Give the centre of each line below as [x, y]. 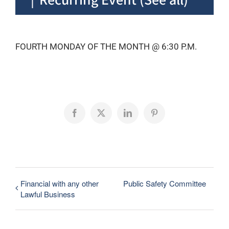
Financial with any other [60, 183]
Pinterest [167, 116]
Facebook [90, 116]
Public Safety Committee [165, 183]
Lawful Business [48, 194]
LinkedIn [142, 116]
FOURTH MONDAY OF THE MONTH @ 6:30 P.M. [106, 46]
